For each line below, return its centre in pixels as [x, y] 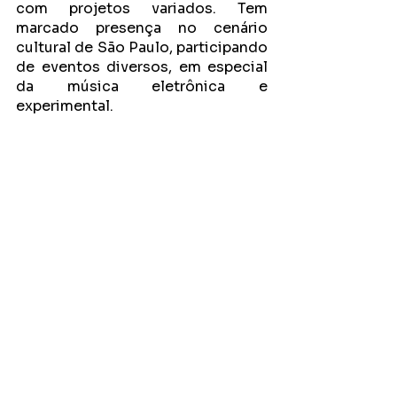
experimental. [66, 106]
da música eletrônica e [142, 86]
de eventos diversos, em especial [142, 67]
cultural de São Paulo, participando [142, 47]
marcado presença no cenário [142, 28]
